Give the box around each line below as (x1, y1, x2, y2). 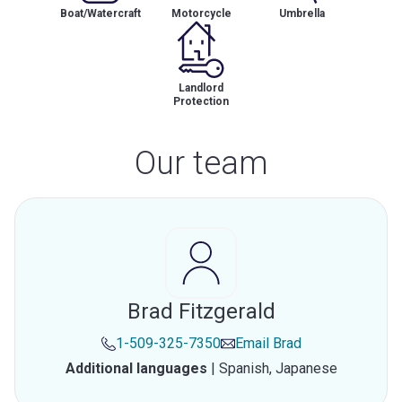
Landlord (179, 82, 223, 94)
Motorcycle (170, 7, 232, 20)
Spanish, (218, 360, 275, 377)
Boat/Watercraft (60, 7, 141, 20)
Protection (173, 95, 229, 108)
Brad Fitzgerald (127, 299, 275, 324)
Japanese (275, 360, 337, 377)
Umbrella (278, 7, 325, 20)
